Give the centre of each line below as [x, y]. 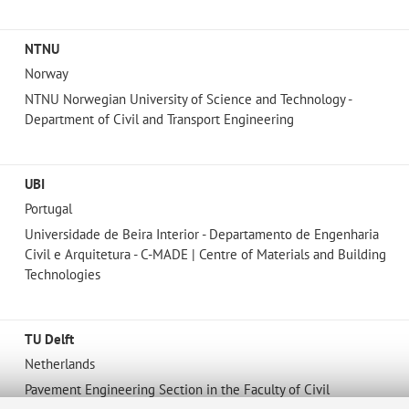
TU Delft [49, 339]
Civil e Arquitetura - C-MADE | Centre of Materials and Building [205, 254]
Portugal [48, 209]
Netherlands [59, 364]
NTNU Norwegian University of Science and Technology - [188, 99]
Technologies [62, 274]
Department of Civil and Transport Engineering [159, 119]
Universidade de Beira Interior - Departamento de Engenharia [201, 234]
